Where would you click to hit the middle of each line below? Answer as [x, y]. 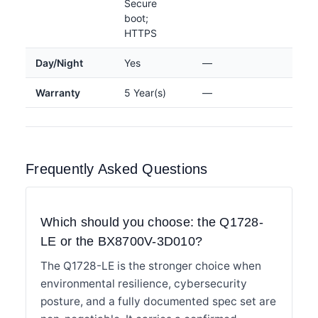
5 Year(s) [145, 92]
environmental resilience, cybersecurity [144, 283]
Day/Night [59, 62]
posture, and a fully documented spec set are [158, 301]
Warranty [58, 92]
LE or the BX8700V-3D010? [121, 241]
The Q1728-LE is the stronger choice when [151, 265]
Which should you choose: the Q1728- [152, 222]
